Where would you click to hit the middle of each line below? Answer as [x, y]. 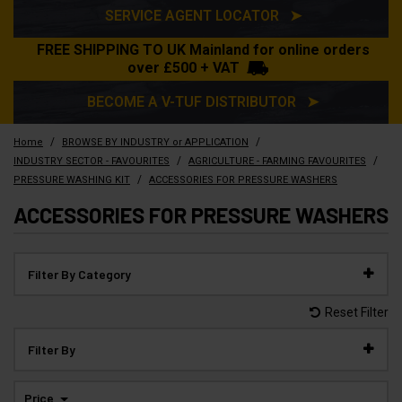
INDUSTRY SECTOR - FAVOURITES [92, 161]
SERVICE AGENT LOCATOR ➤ [203, 15]
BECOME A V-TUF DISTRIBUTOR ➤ [203, 101]
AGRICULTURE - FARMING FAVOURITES [277, 161]
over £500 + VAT [183, 67]
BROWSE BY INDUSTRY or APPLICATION [155, 142]
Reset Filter [357, 312]
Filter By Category [79, 274]
